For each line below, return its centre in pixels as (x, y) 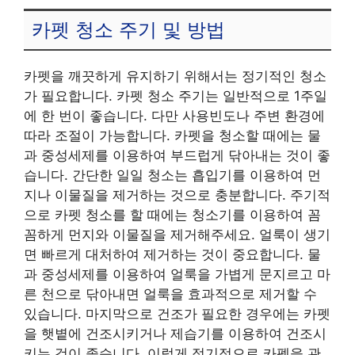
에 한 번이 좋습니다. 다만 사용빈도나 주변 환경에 (174, 115)
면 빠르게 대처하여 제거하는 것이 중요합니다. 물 (172, 254)
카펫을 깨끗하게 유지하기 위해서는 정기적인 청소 (175, 76)
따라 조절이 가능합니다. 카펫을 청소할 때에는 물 (172, 135)
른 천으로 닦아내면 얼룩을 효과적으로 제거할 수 (170, 294)
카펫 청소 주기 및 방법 (128, 30)
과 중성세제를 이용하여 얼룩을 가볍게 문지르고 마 (177, 274)
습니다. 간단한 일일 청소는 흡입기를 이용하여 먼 (172, 175)
